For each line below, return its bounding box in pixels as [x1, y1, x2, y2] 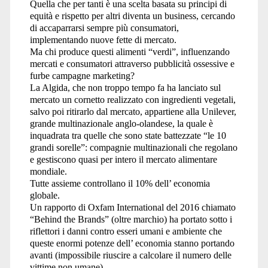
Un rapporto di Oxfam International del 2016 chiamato [29, 202, 236, 213]
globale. [29, 190, 60, 201]
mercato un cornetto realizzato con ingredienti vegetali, [29, 95, 236, 105]
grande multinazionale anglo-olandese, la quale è [29, 118, 213, 129]
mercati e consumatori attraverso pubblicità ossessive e [29, 59, 234, 69]
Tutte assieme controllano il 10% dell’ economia [29, 178, 210, 189]
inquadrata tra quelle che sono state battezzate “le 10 [29, 130, 226, 141]
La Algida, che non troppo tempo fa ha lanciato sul [29, 83, 221, 93]
